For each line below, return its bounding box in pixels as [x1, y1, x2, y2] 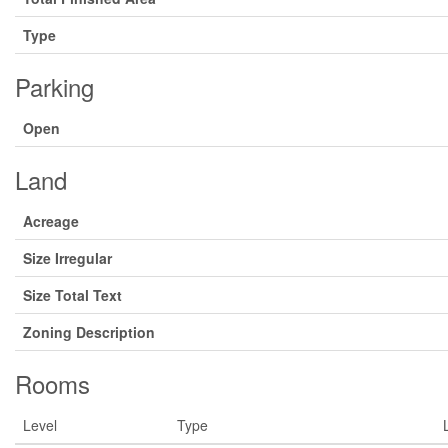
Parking [15, 69, 94, 105]
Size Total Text [23, 285, 122, 306]
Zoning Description [23, 322, 155, 343]
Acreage [23, 211, 79, 232]
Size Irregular [23, 248, 112, 269]
